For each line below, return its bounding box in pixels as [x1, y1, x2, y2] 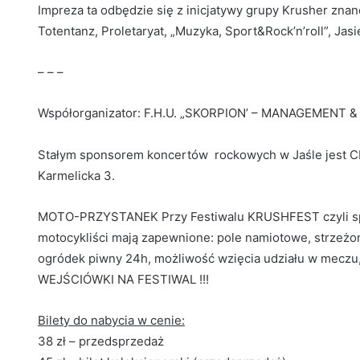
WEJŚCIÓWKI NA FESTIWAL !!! [38, 272, 209, 288]
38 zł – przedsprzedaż [38, 333, 164, 350]
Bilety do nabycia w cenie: [38, 313, 185, 329]
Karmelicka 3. [38, 168, 115, 184]
